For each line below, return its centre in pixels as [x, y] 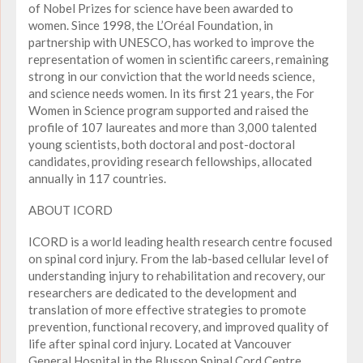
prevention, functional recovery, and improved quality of [179, 326]
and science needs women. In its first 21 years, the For [171, 93]
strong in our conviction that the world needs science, [171, 76]
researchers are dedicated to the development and [162, 292]
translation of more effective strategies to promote [167, 309]
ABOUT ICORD [70, 209]
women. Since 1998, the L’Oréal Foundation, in [151, 25]
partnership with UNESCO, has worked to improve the [171, 42]
